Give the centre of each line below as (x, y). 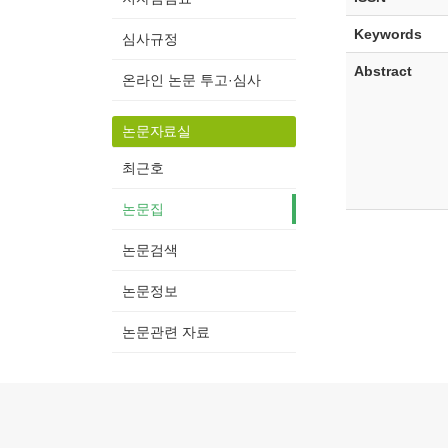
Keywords (388, 34)
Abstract (383, 71)
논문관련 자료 (166, 332)
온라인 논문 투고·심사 (191, 80)
